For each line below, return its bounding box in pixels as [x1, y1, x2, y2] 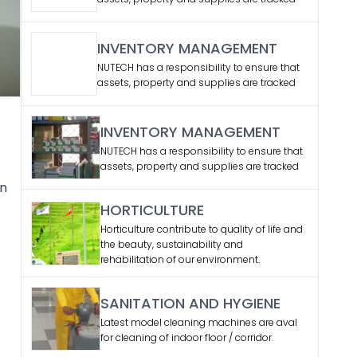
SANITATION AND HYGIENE [100, 293, 280, 313]
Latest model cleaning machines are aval [100, 316, 297, 329]
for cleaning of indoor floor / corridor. [100, 331, 273, 344]
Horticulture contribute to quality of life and [100, 222, 303, 236]
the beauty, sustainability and [100, 237, 243, 251]
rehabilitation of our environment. [100, 253, 260, 266]
